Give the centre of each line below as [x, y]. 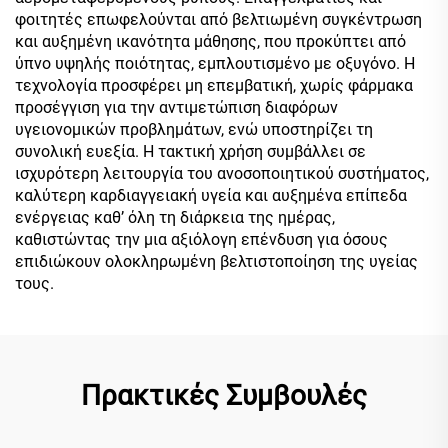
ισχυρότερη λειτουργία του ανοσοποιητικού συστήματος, [222, 173]
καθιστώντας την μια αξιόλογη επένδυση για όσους [201, 239]
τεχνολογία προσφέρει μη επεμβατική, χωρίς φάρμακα [214, 85]
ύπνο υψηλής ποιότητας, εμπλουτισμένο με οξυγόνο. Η [215, 63]
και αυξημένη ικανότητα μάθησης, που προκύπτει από [210, 41]
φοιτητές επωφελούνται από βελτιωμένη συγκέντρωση [218, 19]
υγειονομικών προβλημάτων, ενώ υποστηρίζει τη [194, 129]
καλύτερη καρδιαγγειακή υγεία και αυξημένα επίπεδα [211, 195]
